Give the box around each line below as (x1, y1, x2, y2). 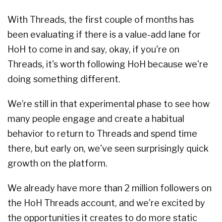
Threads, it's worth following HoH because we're (7, 59, 208, 70)
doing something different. (7, 74, 120, 85)
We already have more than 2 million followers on (7, 183, 212, 194)
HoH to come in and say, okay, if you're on (7, 44, 179, 55)
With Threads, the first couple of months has (7, 14, 194, 25)
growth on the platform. (7, 158, 108, 169)
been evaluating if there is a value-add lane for (7, 29, 201, 40)
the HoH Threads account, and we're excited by (7, 198, 205, 209)
